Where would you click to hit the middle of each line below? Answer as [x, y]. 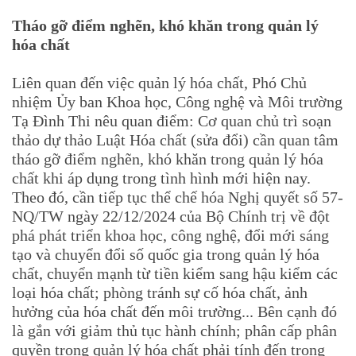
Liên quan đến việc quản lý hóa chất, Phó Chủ [159, 82]
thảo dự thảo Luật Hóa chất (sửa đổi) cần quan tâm [175, 139]
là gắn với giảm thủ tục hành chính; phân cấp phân [174, 330]
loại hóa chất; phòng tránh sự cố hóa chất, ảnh [160, 292]
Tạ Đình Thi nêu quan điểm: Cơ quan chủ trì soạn [172, 120]
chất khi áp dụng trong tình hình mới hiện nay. [161, 178]
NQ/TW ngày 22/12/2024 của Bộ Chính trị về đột [171, 216]
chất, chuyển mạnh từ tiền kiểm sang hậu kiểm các [175, 273]
